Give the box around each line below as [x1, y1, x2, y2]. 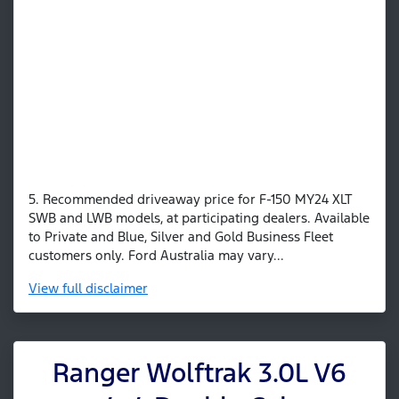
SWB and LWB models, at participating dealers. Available [28, 209, 370, 227]
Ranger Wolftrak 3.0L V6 [53, 356, 346, 390]
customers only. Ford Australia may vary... [28, 247, 284, 265]
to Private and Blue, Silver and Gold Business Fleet [28, 228, 333, 246]
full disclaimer [62, 280, 148, 297]
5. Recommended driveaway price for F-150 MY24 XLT [28, 191, 353, 208]
